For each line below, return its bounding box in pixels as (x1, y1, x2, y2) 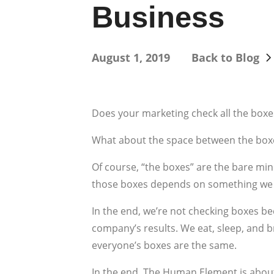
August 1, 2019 (92, 50, 170, 65)
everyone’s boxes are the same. (92, 238, 237, 252)
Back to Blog (191, 50, 259, 65)
